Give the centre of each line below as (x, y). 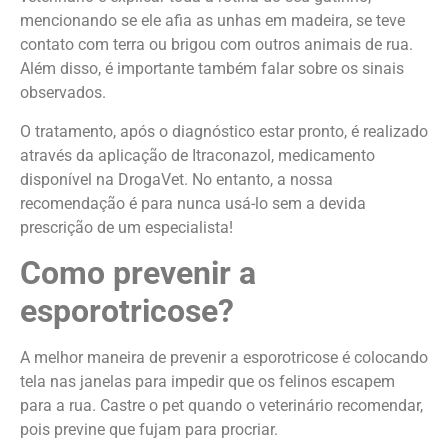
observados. (65, 93)
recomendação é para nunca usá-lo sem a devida (193, 203)
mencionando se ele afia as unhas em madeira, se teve (212, 21)
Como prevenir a (138, 273)
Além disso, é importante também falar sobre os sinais (212, 69)
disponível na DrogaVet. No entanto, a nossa (176, 179)
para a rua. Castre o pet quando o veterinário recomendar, (221, 406)
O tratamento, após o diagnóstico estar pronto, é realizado (224, 131)
